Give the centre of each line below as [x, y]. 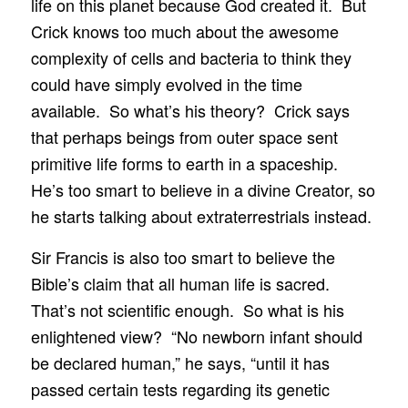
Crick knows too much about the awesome [184, 31]
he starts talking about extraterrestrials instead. [201, 216]
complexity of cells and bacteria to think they [191, 58]
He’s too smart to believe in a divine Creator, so [203, 190]
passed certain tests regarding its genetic [180, 388]
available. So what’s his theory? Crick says [190, 111]
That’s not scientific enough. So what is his [187, 309]
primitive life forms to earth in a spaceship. [186, 163]
